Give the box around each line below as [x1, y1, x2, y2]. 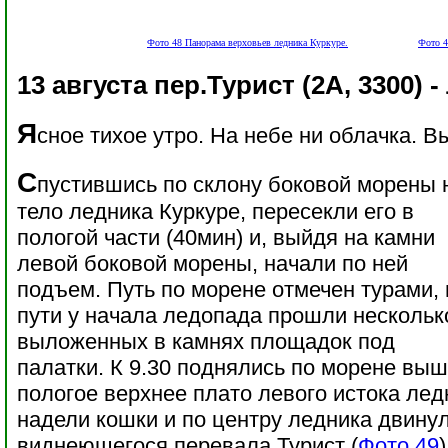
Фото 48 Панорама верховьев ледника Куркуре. [147, 37, 348, 48]
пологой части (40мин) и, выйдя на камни [17, 225, 435, 250]
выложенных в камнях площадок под [17, 329, 395, 354]
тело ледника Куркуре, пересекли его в [17, 199, 414, 224]
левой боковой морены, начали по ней [17, 251, 408, 276]
